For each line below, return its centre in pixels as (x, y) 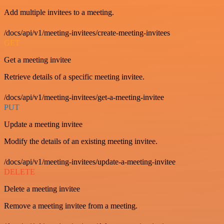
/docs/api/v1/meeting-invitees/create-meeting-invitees (87, 33)
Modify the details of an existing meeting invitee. (81, 141)
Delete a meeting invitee (42, 189)
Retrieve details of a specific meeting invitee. (74, 77)
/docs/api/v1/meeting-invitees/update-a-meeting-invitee (90, 162)
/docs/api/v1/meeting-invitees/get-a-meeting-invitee (84, 97)
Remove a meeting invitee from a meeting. (71, 206)
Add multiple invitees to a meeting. (59, 12)
